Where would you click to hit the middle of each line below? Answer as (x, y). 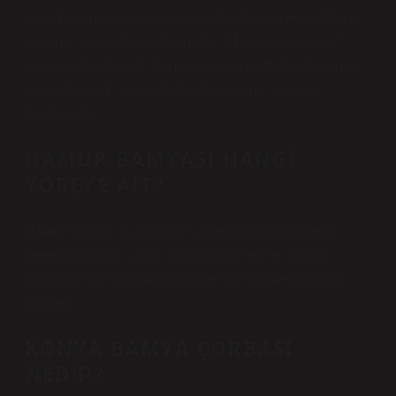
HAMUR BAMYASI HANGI (160, 160)
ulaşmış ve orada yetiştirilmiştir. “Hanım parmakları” (184, 42)
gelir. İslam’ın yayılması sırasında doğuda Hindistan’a (191, 18)
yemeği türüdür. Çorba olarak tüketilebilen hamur (177, 255)
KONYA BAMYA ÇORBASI (159, 349)
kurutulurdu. (62, 114)
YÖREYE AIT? (95, 185)
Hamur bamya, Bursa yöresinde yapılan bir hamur (180, 231)
